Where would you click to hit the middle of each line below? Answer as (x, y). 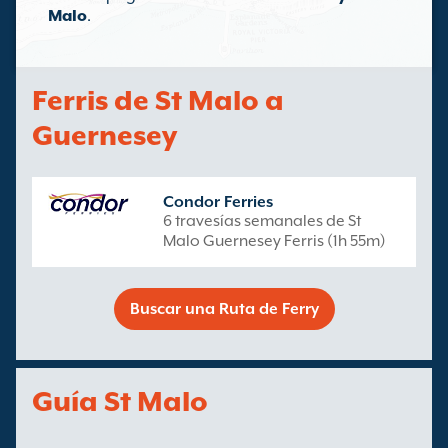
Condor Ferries (218, 202)
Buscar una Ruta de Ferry (224, 309)
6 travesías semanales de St (262, 221)
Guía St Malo (120, 401)
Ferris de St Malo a (158, 100)
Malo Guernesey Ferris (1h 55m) (274, 241)
